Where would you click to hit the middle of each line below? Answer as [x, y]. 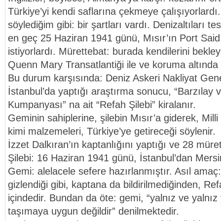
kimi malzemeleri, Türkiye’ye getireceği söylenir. [112, 131]
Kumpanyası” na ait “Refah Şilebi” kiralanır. [102, 105]
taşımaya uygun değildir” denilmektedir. [93, 211]
